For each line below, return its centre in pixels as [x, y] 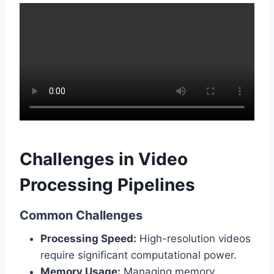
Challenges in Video [104, 159]
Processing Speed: [88, 239]
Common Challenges [81, 216]
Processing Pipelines [107, 185]
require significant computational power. [139, 255]
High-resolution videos [194, 239]
